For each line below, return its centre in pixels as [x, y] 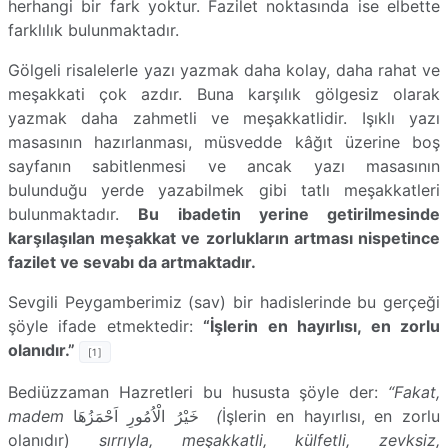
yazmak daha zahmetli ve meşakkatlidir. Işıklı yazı [224, 117]
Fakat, [417, 391]
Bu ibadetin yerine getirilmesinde [289, 213]
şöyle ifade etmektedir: [106, 325]
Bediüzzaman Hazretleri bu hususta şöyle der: [198, 391]
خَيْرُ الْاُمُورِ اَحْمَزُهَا [136, 415]
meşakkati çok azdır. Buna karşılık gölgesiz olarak [224, 93]
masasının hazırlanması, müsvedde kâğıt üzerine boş [224, 141]
